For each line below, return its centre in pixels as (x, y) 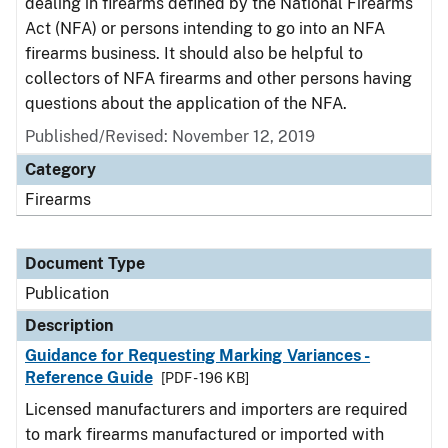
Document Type (85, 263)
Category (60, 169)
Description (69, 325)
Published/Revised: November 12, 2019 (170, 136)
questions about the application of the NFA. (188, 103)
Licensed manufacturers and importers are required (216, 409)
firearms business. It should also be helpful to (194, 53)
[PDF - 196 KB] (204, 378)
